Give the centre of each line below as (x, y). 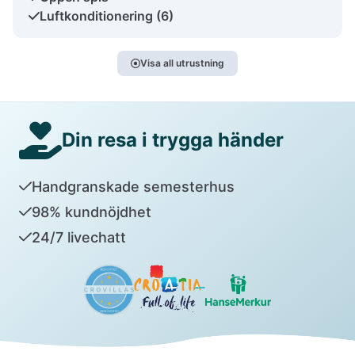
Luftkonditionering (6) (107, 15)
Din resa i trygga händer (173, 140)
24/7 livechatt (78, 237)
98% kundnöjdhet (91, 212)
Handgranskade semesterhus (133, 186)
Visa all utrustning (182, 63)
